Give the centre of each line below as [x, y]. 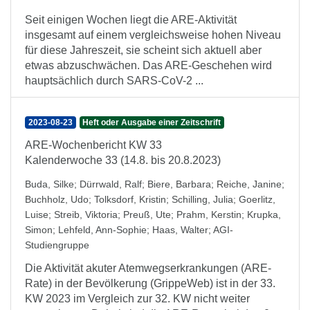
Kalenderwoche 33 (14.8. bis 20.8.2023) [123, 160]
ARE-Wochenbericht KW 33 [93, 145]
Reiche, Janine [249, 184]
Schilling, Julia [202, 199]
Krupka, [264, 215]
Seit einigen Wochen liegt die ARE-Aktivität [131, 20]
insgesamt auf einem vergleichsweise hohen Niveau [153, 35]
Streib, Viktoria [86, 215]
